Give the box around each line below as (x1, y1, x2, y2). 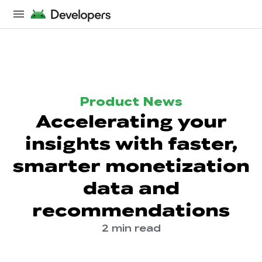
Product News (79, 95, 183, 109)
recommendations (32, 199, 230, 222)
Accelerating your (35, 111, 227, 133)
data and (82, 177, 180, 199)
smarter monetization (12, 155, 250, 177)
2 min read (101, 223, 161, 235)
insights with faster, (25, 133, 237, 155)
